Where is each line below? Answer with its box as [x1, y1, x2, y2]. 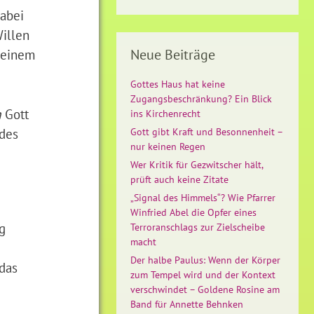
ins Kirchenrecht [130, 107, 200, 120]
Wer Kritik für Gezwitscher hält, [130, 158, 263, 171]
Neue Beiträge [130, 46, 215, 64]
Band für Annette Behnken [130, 298, 243, 310]
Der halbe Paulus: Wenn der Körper [130, 254, 280, 266]
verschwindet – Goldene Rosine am [130, 283, 280, 296]
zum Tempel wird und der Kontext [130, 268, 275, 281]
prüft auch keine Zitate [130, 173, 228, 186]
